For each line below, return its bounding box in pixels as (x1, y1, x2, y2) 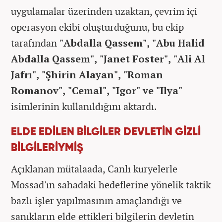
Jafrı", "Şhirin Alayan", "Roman (11, 67, 163, 81)
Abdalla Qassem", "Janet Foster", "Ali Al (11, 52, 205, 65)
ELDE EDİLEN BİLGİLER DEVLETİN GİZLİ (11, 126, 201, 138)
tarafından (11, 36, 57, 50)
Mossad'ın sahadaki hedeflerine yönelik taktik (11, 177, 211, 191)
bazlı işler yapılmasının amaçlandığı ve (11, 193, 182, 207)
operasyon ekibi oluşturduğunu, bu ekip (11, 20, 184, 34)
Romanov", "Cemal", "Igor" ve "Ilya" (11, 83, 182, 97)
